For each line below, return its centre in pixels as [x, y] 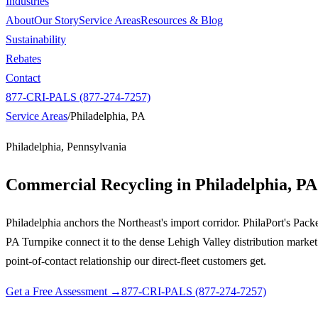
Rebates [23, 59]
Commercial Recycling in [100, 184]
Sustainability [36, 39]
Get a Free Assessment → [64, 291]
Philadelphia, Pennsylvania [66, 147]
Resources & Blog [182, 20]
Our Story [56, 20]
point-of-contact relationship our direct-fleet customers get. [136, 261]
